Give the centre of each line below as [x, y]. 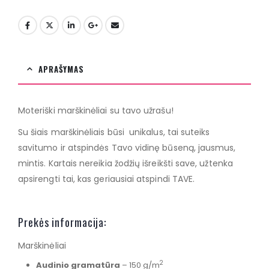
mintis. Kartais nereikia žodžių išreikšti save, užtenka [125, 164]
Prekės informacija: [63, 222]
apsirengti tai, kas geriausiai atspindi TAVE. [107, 179]
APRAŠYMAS [61, 69]
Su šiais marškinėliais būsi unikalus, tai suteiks [114, 132]
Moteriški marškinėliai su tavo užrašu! [96, 111]
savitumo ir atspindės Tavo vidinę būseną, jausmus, [127, 148]
